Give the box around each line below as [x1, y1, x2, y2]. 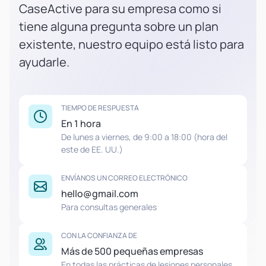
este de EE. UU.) [61, 144, 123, 155]
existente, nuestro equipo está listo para [19, 36, 244, 52]
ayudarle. [19, 54, 69, 70]
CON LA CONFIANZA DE [61, 230, 137, 240]
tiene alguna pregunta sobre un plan [19, 18, 218, 34]
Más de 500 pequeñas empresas [61, 245, 203, 258]
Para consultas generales [61, 201, 157, 213]
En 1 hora [61, 117, 101, 130]
